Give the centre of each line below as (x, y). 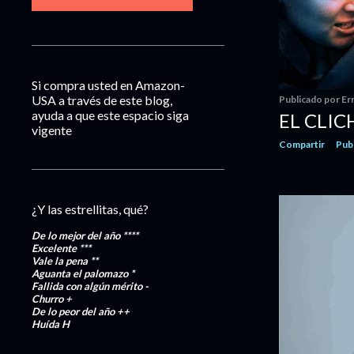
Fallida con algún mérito (88, 286)
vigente (52, 130)
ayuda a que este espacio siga (110, 115)
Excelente (54, 248)
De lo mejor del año (77, 235)
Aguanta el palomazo (81, 273)
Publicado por (310, 99)
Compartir (302, 144)
